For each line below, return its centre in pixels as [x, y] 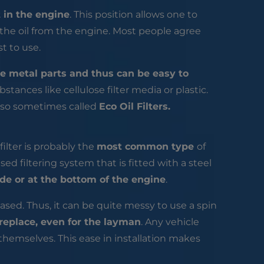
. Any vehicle [170, 222]
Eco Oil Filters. [134, 107]
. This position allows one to [133, 15]
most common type [146, 147]
